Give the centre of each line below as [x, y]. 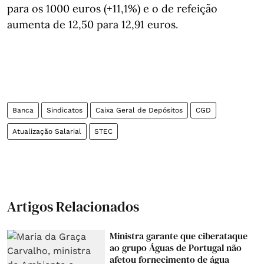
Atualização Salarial [47, 131]
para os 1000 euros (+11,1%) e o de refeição [112, 8]
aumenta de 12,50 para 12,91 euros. [93, 24]
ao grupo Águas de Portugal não [176, 247]
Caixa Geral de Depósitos [139, 110]
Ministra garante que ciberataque [179, 235]
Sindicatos [65, 110]
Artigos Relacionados [73, 206]
